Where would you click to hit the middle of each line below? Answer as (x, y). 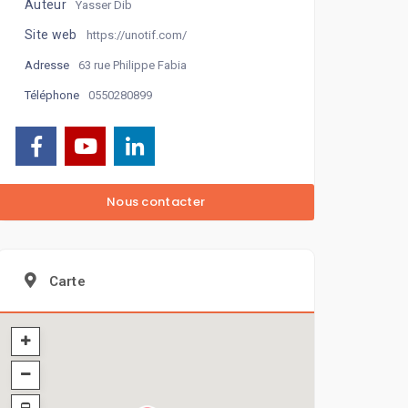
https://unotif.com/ (136, 35)
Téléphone (52, 96)
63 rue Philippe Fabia (133, 65)
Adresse (47, 66)
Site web (51, 35)
